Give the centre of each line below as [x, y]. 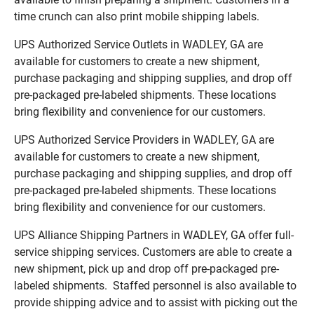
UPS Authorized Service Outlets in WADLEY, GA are [138, 44]
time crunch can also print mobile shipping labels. [137, 16]
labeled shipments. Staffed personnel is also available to [155, 285]
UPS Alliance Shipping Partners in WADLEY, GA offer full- [154, 235]
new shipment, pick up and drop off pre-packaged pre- [146, 268]
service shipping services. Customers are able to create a [153, 252]
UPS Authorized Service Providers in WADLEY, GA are [144, 139]
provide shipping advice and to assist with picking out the [156, 302]
